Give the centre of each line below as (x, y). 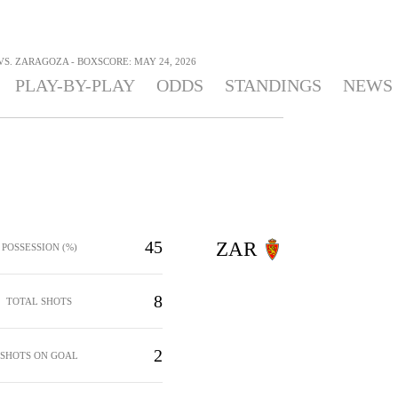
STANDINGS (273, 85)
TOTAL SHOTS (39, 301)
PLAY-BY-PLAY (75, 85)
